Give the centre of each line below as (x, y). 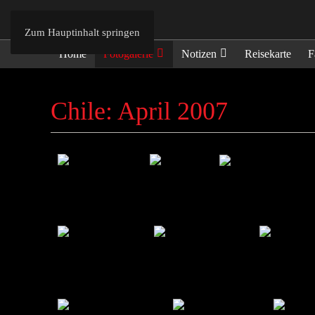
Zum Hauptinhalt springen (82, 32)
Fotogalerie (128, 53)
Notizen (199, 53)
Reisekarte (268, 53)
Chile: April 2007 (139, 111)
